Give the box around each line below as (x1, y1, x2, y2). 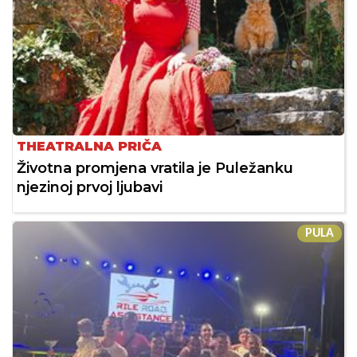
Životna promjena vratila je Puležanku (17, 159, 293, 177)
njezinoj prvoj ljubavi (17, 178, 163, 196)
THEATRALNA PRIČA (17, 138, 162, 154)
